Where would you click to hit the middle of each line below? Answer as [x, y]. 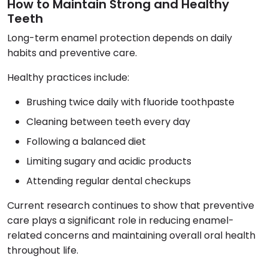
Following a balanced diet [86, 141]
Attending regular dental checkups [109, 181]
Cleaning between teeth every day [108, 121]
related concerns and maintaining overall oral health [131, 235]
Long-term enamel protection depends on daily [120, 38]
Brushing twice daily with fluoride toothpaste [130, 102]
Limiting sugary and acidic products [109, 161]
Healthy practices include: [68, 77]
